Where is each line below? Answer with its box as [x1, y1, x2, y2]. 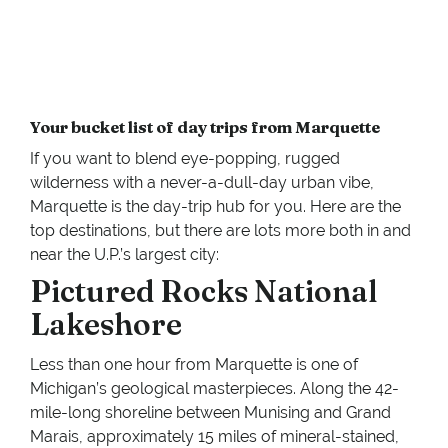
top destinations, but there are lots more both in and [30, 221, 411, 241]
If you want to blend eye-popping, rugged [30, 149, 340, 169]
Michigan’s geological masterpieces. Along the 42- [30, 379, 399, 399]
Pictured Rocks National [30, 273, 377, 311]
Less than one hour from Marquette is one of [30, 355, 358, 375]
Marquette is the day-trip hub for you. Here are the [30, 197, 401, 217]
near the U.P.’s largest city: [30, 245, 219, 265]
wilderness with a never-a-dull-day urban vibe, [30, 173, 374, 193]
